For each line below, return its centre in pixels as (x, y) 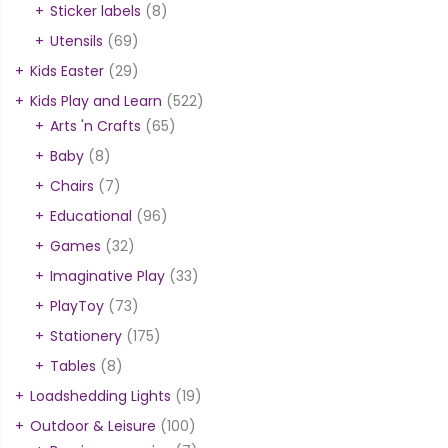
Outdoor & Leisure (93, 426)
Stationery (86, 336)
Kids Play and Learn (96, 101)
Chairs (72, 186)
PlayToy (77, 306)
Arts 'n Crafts (95, 126)
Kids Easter (67, 71)
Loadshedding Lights (100, 396)
